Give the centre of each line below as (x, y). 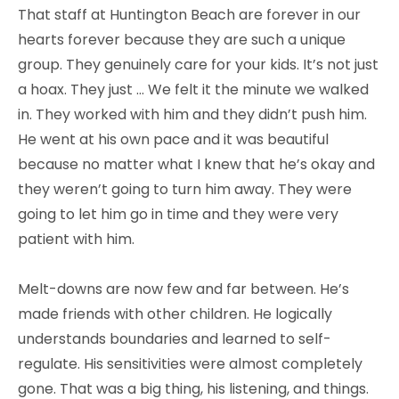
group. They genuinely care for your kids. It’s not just (198, 64)
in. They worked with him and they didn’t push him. (192, 114)
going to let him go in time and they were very (178, 214)
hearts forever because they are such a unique (182, 39)
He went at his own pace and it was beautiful (173, 139)
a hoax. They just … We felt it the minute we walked (193, 89)
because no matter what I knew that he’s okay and (196, 164)
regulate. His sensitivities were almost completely (190, 363)
